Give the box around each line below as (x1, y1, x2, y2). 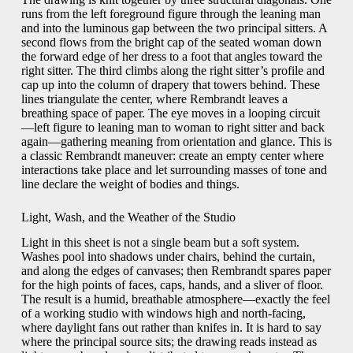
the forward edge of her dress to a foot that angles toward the (20, 49, 322, 63)
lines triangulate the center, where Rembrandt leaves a (20, 91, 288, 106)
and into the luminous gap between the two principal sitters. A (20, 20, 327, 35)
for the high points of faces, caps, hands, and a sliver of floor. (20, 278, 323, 292)
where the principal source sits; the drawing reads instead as (20, 335, 317, 349)
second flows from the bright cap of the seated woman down (20, 35, 321, 49)
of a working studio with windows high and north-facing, (20, 307, 306, 321)
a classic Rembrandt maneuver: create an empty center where (20, 148, 324, 162)
